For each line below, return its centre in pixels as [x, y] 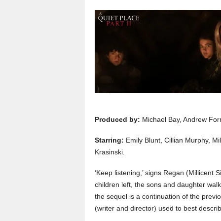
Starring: [110, 140]
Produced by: [117, 119]
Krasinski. [110, 152]
